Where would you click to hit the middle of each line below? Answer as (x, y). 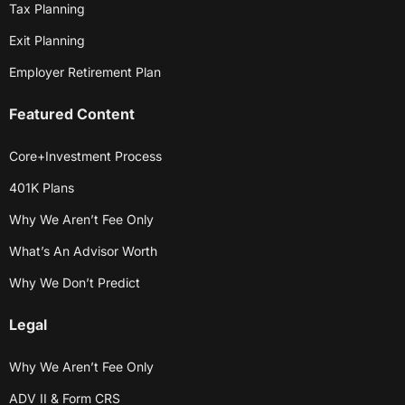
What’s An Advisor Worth (83, 250)
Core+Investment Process (85, 155)
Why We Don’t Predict (75, 282)
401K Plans (42, 187)
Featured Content (72, 113)
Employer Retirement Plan (85, 71)
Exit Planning (47, 40)
